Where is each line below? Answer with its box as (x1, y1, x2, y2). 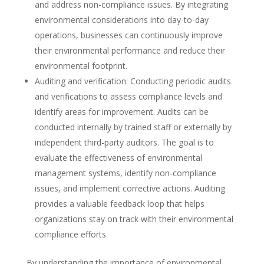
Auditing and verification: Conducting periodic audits (34, 75, 231, 87)
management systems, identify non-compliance (34, 167, 216, 179)
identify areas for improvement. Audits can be (34, 106, 209, 117)
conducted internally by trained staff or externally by (34, 121, 232, 133)
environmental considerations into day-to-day (34, 14, 209, 25)
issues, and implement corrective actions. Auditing (34, 183, 225, 194)
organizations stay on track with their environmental (34, 213, 233, 225)
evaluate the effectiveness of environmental (34, 152, 202, 163)
